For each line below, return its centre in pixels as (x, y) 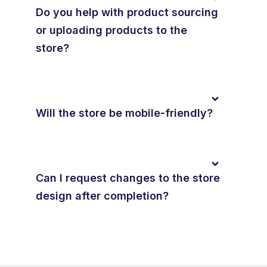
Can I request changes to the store (128, 178)
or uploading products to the (111, 30)
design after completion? (102, 196)
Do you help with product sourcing (127, 13)
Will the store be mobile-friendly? (124, 113)
